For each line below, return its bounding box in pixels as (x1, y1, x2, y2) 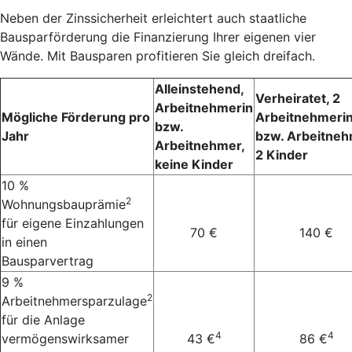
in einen (2, 233, 47, 250)
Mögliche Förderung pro (2, 108, 150, 125)
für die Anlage (2, 311, 85, 328)
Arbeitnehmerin (155, 99, 253, 115)
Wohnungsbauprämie (2, 196, 126, 212)
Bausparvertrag (2, 252, 93, 269)
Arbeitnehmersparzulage (2, 292, 147, 309)
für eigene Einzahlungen (2, 214, 144, 231)
